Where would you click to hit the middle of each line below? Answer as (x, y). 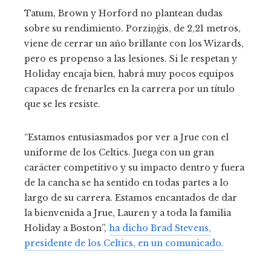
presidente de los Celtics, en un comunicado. (124, 243)
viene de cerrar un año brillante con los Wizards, (134, 44)
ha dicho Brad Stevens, (160, 228)
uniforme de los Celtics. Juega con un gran (119, 153)
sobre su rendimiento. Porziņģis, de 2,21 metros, (132, 29)
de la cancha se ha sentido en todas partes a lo (126, 183)
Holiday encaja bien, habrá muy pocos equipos (129, 74)
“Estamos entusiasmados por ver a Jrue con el (126, 138)
